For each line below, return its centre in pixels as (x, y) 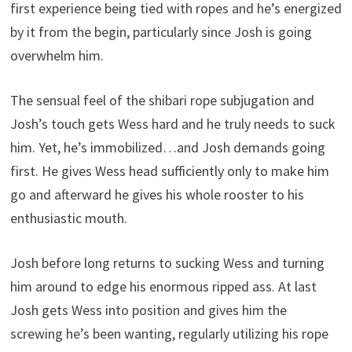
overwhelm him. (57, 56)
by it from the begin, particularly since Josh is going (161, 32)
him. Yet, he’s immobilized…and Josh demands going (167, 148)
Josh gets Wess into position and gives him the (148, 310)
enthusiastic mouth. (68, 218)
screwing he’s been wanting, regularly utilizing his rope (169, 334)
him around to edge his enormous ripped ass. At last (163, 287)
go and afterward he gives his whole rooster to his (157, 195)
